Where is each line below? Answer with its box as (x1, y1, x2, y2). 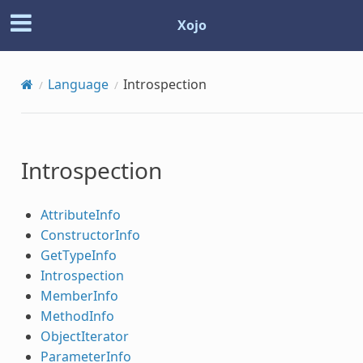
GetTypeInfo (40, 246, 117, 264)
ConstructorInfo (40, 225, 140, 244)
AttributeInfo (40, 205, 121, 224)
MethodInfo (40, 306, 114, 325)
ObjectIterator (40, 327, 129, 345)
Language (47, 75, 109, 93)
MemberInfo (40, 286, 118, 305)
